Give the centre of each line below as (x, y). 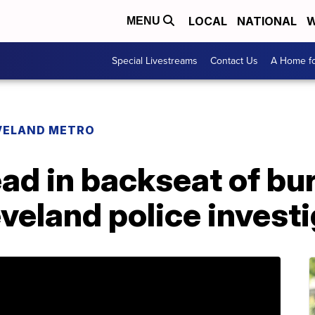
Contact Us (234, 61)
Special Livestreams (155, 61)
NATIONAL (267, 21)
